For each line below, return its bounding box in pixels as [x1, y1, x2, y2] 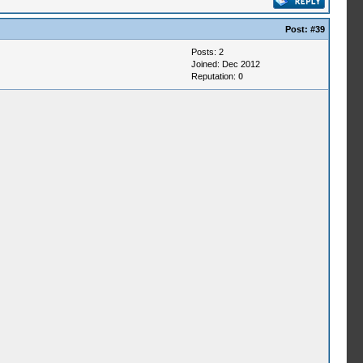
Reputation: [190, 71, 238, 81]
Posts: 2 [190, 47, 224, 57]
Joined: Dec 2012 [190, 59, 260, 69]
